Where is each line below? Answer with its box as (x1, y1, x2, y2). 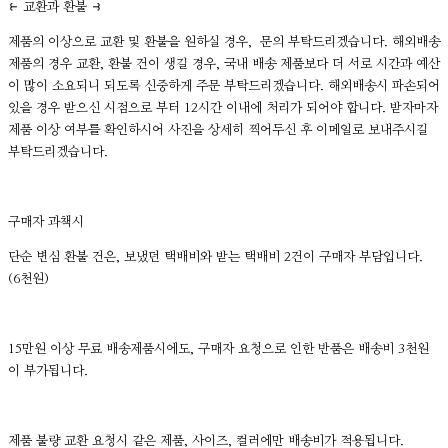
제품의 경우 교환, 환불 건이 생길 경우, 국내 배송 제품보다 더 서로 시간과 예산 (8, 57, 440, 71)
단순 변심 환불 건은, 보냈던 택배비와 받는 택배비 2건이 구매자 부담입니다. (8, 250, 427, 264)
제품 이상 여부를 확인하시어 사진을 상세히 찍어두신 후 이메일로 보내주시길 (8, 123, 428, 137)
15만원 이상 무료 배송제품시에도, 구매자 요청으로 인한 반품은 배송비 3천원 (8, 342, 429, 356)
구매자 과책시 (8, 215, 84, 229)
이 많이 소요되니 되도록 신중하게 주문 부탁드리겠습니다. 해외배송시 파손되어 (8, 79, 440, 93)
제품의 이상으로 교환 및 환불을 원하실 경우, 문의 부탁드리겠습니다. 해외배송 (8, 35, 440, 49)
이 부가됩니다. (8, 364, 88, 378)
